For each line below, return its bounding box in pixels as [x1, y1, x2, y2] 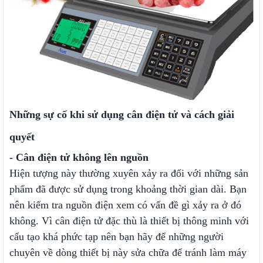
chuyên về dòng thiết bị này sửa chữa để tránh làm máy [9, 247, 247, 258]
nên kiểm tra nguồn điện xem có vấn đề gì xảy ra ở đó [9, 199, 241, 211]
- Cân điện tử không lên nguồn [9, 151, 149, 163]
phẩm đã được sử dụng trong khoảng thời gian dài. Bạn [9, 183, 247, 195]
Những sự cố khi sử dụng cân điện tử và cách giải [9, 109, 234, 120]
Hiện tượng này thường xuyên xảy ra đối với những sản [9, 167, 248, 179]
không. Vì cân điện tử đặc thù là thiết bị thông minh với [9, 215, 249, 227]
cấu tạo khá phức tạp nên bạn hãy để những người [9, 231, 224, 242]
